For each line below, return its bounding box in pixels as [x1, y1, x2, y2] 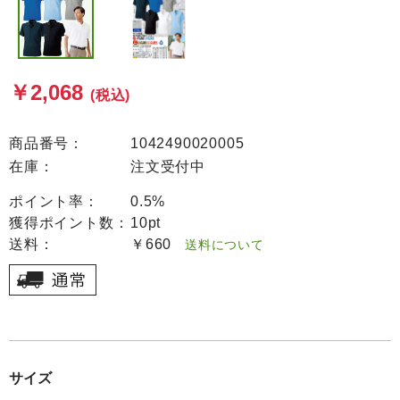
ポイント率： [9, 194, 99, 209]
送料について [171, 237, 264, 252]
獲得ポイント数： [9, 215, 129, 230]
